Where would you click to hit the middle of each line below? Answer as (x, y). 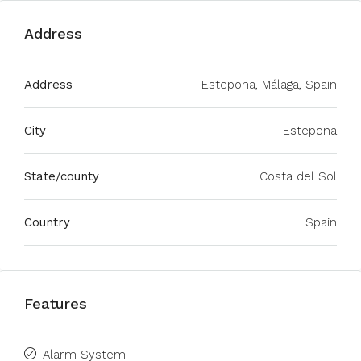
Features (56, 303)
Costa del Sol (298, 176)
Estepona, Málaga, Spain (269, 85)
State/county (62, 176)
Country (47, 222)
